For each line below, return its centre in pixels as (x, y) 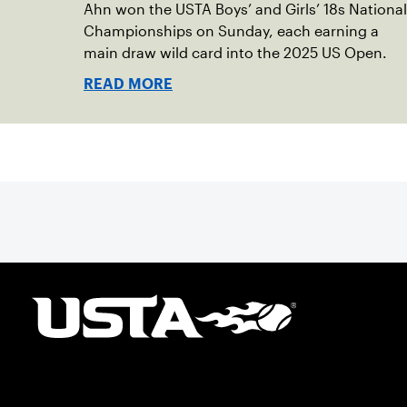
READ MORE (128, 84)
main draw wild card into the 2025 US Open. (235, 53)
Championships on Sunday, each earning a (231, 31)
